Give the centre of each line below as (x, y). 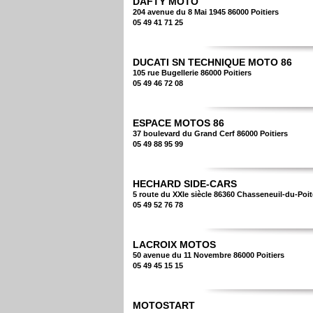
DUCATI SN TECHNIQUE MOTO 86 (212, 62)
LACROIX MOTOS (174, 245)
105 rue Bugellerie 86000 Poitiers (192, 73)
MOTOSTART (164, 305)
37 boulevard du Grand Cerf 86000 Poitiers (210, 133)
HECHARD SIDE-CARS (185, 184)
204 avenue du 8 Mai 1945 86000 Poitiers (206, 12)
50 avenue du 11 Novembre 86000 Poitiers (209, 255)
